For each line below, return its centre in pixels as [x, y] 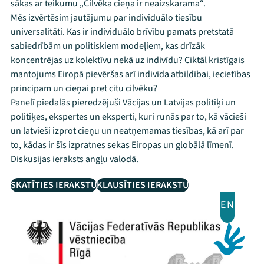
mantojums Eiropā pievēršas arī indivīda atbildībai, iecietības [131, 74]
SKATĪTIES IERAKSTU [54, 185]
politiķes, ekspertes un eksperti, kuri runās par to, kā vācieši [128, 117]
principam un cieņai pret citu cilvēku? [84, 88]
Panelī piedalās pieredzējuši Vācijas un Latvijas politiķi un [123, 103]
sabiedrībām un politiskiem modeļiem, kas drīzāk [108, 46]
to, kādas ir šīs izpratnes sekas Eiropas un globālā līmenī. [122, 145]
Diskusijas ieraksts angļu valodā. [75, 159]
